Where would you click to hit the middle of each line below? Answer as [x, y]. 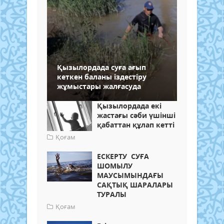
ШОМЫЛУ [115, 165]
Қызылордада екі [129, 105]
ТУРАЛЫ [113, 194]
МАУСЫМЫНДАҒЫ [131, 175]
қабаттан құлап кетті [136, 124]
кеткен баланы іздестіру [102, 76]
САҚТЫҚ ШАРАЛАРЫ [135, 184]
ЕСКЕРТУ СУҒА [123, 156]
